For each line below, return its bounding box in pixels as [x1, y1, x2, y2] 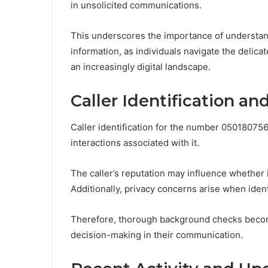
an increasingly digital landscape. [71, 60, 211, 72]
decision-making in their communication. [71, 229, 243, 241]
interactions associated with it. [71, 137, 199, 149]
